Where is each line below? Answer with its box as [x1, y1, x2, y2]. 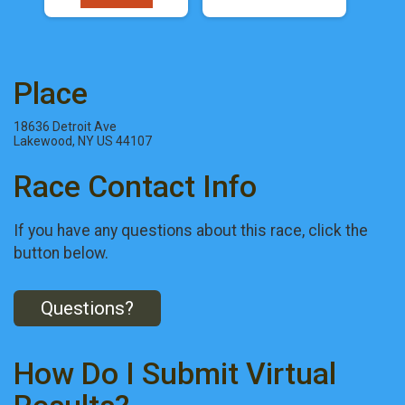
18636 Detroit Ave [14, 119, 117, 135]
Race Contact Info [14, 169, 257, 205]
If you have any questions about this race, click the [14, 221, 368, 240]
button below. [14, 243, 108, 262]
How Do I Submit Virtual [14, 356, 336, 392]
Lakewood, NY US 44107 [14, 134, 152, 149]
